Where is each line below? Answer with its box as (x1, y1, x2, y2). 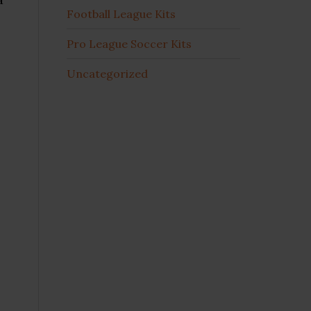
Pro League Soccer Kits (67, 36, 192, 51)
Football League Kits (67, 6, 176, 21)
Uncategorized (67, 66, 148, 81)
